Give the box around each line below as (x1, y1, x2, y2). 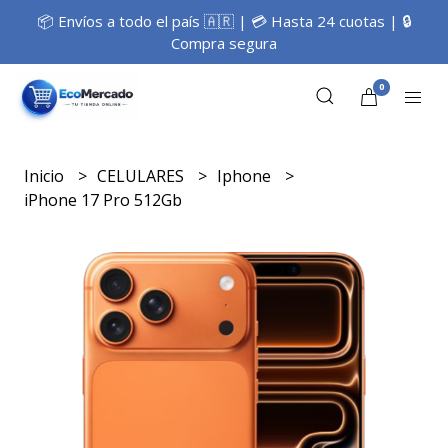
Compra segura (171, 33, 277, 53)
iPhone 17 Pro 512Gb (24, 189, 183, 211)
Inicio (24, 165, 69, 187)
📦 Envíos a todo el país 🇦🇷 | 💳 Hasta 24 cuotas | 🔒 (37, 11, 411, 31)
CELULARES (97, 165, 189, 187)
